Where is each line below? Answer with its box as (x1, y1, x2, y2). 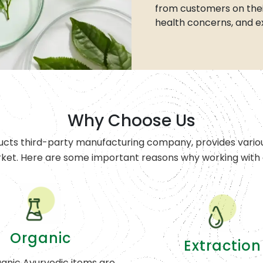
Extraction (183, 236, 261, 256)
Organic (10, 228, 72, 248)
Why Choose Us (68, 109, 195, 133)
